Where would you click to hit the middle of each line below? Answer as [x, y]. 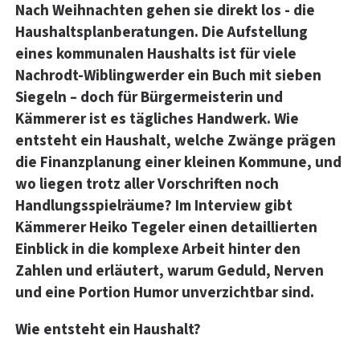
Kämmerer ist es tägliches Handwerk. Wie [157, 119]
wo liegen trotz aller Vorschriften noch [147, 184]
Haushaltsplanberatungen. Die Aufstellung [162, 32]
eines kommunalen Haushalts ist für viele [156, 54]
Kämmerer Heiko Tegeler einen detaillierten [166, 227]
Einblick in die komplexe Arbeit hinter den [158, 249]
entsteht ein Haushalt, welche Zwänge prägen [176, 141]
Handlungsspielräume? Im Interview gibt [154, 206]
